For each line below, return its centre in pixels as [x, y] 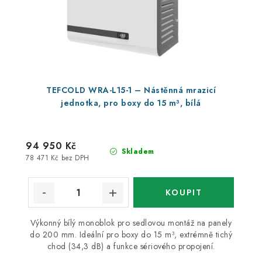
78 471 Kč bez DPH [58, 158]
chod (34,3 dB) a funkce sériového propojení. [131, 247]
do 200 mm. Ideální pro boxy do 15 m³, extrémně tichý [131, 235]
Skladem [137, 152]
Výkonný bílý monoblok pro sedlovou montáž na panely [131, 223]
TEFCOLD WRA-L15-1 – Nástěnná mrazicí [131, 90]
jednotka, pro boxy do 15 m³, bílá [131, 103]
